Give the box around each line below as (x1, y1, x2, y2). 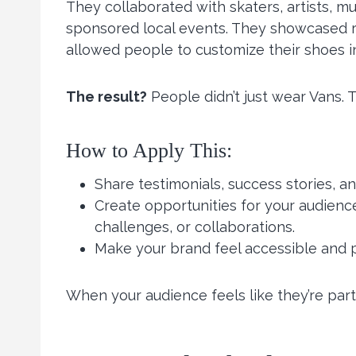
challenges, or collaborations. (95, 219, 295, 236)
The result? (66, 88, 147, 106)
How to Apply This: (66, 139, 232, 163)
